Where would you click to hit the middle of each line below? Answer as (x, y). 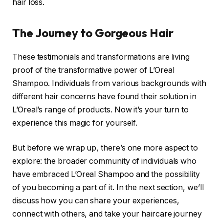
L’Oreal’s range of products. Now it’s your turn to (101, 109)
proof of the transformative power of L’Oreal (93, 70)
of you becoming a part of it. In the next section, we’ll (108, 188)
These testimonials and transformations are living (101, 57)
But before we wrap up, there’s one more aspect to (105, 148)
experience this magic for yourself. (75, 123)
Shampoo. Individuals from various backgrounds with (109, 83)
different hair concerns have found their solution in (104, 96)
